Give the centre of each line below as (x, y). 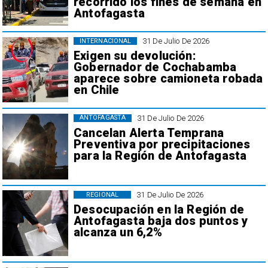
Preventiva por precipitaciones (162, 144)
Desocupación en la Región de (159, 210)
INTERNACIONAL (105, 41)
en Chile (96, 90)
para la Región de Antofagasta (160, 156)
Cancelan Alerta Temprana (149, 133)
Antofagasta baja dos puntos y (161, 221)
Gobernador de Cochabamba (155, 68)
